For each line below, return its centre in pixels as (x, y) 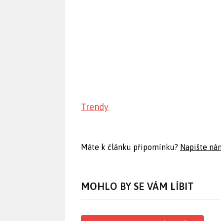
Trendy (95, 107)
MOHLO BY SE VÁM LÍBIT (137, 186)
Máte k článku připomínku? (130, 147)
